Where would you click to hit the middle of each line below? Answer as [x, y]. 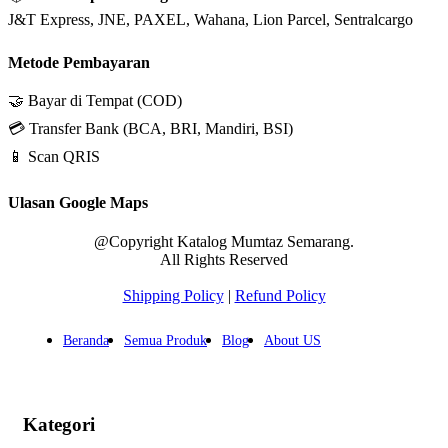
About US [292, 340]
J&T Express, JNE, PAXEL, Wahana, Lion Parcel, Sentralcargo [210, 20]
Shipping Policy [173, 295]
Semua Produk [165, 340]
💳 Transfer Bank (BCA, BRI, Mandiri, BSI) [150, 129]
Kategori [59, 424]
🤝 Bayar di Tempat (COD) [95, 101]
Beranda [86, 340]
